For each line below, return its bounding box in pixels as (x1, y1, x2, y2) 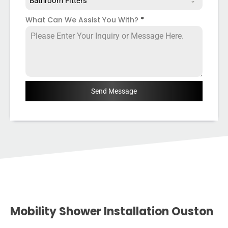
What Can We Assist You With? (25, 15, 140, 25)
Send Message (91, 87, 137, 95)
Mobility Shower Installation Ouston (10, 204, 216, 219)
